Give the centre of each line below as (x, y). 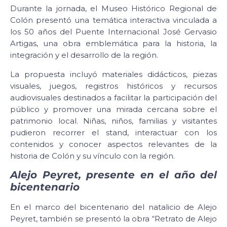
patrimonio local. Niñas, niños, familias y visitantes (113, 121)
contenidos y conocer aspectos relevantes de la (113, 144)
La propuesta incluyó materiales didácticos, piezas (113, 74)
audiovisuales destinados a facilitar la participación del (113, 97)
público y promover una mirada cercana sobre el (113, 109)
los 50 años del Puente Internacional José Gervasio (113, 32)
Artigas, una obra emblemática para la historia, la (113, 44)
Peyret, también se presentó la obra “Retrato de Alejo (113, 218)
